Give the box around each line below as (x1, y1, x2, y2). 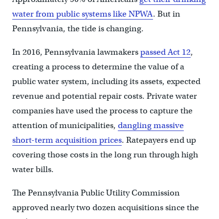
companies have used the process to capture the (12, 105, 193, 116)
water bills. (12, 164, 54, 175)
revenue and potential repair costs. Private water (12, 90, 197, 101)
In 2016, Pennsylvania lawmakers (12, 46, 140, 57)
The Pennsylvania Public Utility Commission (12, 187, 180, 198)
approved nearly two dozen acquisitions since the (12, 202, 199, 213)
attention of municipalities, (12, 120, 118, 131)
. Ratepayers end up (121, 134, 196, 145)
